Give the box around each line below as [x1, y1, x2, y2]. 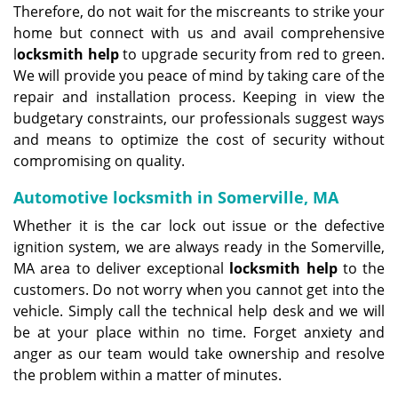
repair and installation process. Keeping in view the [13, 87, 385, 107]
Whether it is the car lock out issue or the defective [13, 216, 385, 235]
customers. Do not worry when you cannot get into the [13, 280, 385, 299]
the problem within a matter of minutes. [13, 365, 282, 385]
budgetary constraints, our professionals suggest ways [13, 108, 385, 128]
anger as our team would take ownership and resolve [13, 344, 385, 363]
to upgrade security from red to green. [118, 44, 385, 64]
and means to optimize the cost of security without [13, 130, 385, 149]
